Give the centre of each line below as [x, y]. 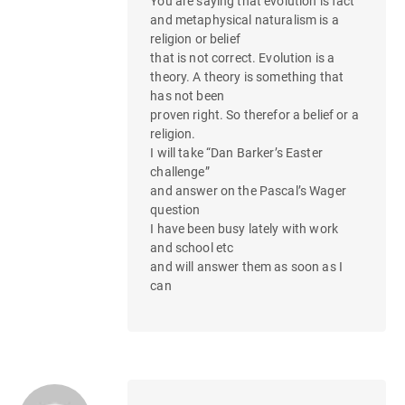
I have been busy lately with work [244, 228]
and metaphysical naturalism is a [245, 19]
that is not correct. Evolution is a [243, 57]
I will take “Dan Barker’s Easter [236, 152]
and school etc [192, 247]
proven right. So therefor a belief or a [254, 114]
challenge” [180, 171]
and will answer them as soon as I [246, 266]
